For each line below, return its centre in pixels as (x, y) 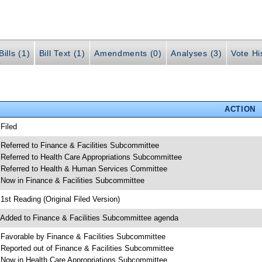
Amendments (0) (128, 54)
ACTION (240, 109)
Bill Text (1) (62, 54)
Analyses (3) (196, 54)
